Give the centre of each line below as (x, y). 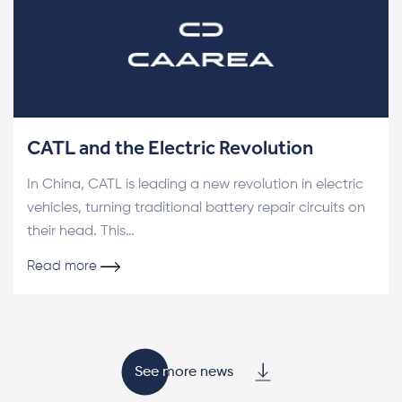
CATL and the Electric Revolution (170, 148)
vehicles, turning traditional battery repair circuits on (196, 208)
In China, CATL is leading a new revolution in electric (195, 185)
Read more (62, 266)
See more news (184, 372)
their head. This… (81, 232)
